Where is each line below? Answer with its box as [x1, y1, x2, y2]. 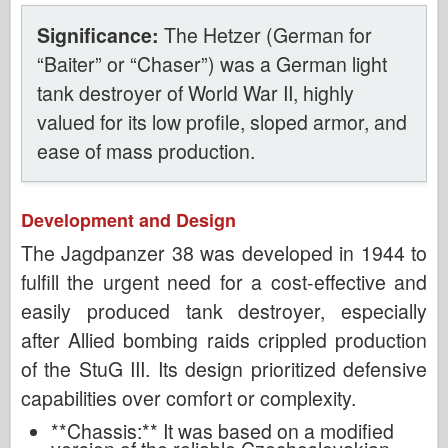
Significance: [37, 20, 159, 49]
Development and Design [21, 206, 236, 233]
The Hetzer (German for [164, 20, 372, 49]
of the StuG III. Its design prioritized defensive [21, 354, 427, 383]
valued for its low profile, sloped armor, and [37, 107, 407, 136]
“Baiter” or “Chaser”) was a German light [37, 49, 387, 78]
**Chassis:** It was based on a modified [51, 416, 394, 445]
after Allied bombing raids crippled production [21, 325, 427, 354]
